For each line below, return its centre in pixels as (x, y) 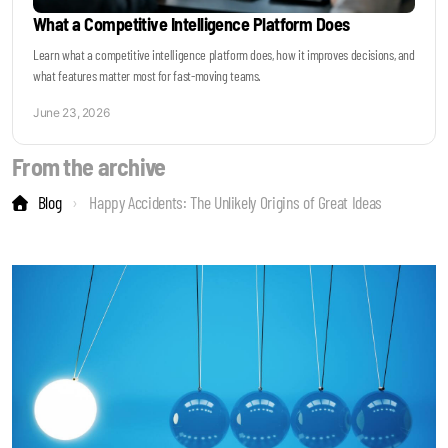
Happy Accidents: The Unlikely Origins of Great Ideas (235, 201)
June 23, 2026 (71, 112)
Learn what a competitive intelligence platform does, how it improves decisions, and (224, 54)
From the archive (89, 166)
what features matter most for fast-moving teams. (147, 75)
